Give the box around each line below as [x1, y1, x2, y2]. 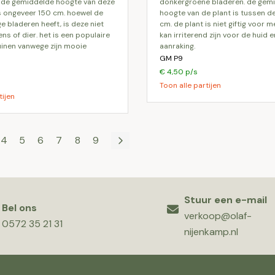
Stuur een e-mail [184, 193, 268, 206]
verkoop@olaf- [184, 209, 252, 222]
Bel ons [2, 201, 37, 214]
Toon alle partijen [160, 80, 221, 90]
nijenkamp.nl [184, 225, 239, 238]
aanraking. [160, 41, 195, 51]
